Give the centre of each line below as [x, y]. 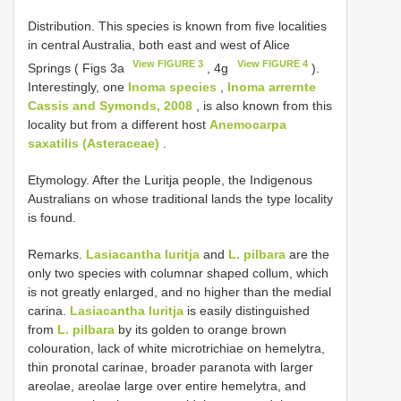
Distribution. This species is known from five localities [177, 26]
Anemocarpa [248, 124]
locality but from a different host [119, 124]
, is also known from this [262, 105]
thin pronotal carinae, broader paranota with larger [171, 367]
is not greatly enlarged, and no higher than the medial [179, 291]
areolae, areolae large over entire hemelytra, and [167, 385]
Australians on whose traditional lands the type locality [180, 198]
